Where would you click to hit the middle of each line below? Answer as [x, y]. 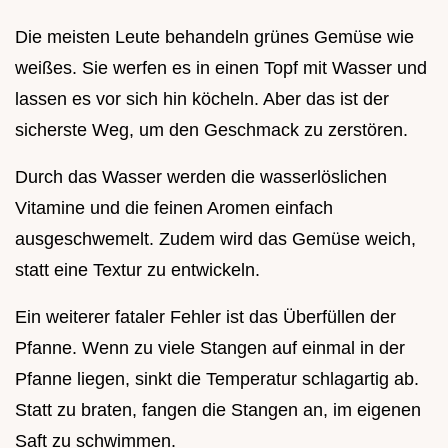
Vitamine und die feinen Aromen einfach [174, 207]
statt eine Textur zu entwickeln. [137, 269]
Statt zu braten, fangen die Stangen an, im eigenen [218, 409]
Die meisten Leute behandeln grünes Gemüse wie [214, 36]
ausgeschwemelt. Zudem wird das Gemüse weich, [215, 238]
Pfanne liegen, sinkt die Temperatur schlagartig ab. [217, 378]
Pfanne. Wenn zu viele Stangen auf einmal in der [210, 347]
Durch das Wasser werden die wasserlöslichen [201, 176]
